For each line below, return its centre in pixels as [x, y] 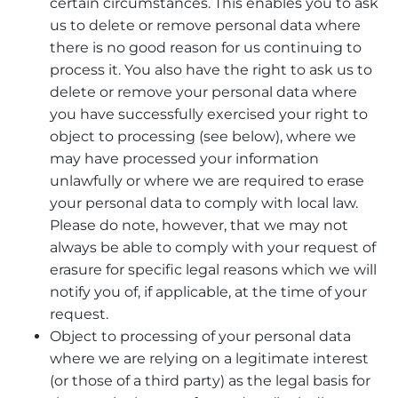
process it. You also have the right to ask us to [211, 70]
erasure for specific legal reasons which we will [213, 270]
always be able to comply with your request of [213, 248]
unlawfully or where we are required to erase [207, 181]
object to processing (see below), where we [203, 137]
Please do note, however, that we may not [199, 226]
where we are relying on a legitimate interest [209, 359]
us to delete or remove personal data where [205, 26]
